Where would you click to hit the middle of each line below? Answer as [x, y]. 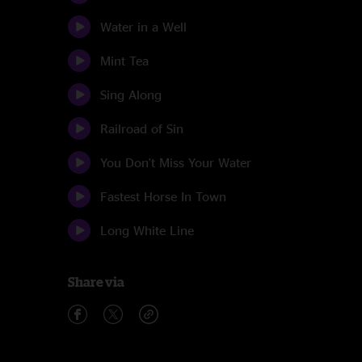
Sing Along [131, 95]
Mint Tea [124, 61]
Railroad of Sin [142, 128]
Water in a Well [143, 27]
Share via [96, 282]
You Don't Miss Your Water [176, 162]
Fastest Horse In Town [163, 196]
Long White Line [147, 230]
